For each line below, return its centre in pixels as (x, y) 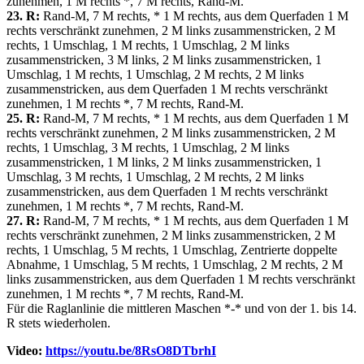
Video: (26, 351)
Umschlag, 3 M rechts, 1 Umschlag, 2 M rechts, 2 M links (155, 177)
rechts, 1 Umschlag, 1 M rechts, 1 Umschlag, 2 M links (148, 45)
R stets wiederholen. (58, 323)
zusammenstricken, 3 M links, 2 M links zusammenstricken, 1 (164, 60)
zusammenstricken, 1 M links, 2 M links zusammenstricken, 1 (164, 162)
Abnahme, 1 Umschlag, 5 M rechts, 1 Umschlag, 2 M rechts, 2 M (175, 265)
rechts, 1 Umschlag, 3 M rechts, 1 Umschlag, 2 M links (148, 148)
